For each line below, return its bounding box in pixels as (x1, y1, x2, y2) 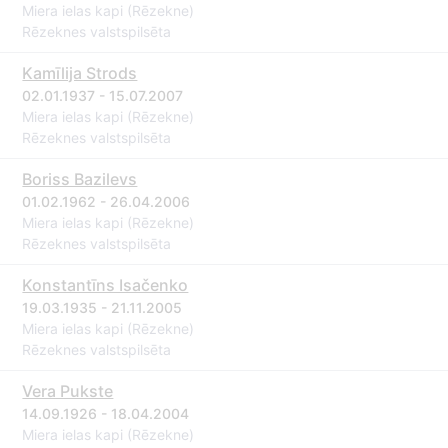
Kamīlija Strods (22, 63, 138, 83)
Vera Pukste (22, 381, 114, 401)
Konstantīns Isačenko (22, 275, 189, 295)
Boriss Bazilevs (22, 169, 138, 189)
